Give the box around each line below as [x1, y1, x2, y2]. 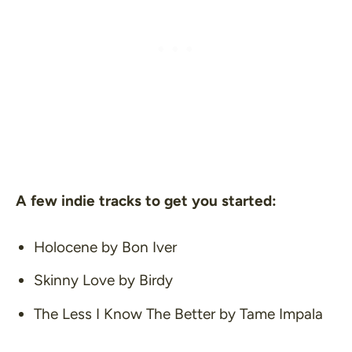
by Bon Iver [97, 238, 177, 256]
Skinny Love [33, 271, 115, 290]
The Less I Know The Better [33, 304, 215, 323]
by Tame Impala [214, 304, 323, 323]
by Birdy [114, 271, 173, 290]
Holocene [33, 238, 97, 256]
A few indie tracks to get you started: [16, 191, 277, 210]
